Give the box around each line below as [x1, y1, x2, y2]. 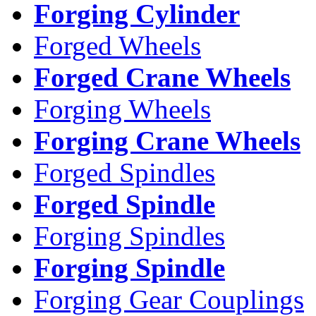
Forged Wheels [34, 30, 201, 61]
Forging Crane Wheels [34, 125, 300, 156]
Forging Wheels [34, 93, 211, 124]
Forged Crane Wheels [34, 61, 291, 92]
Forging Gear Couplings [34, 284, 304, 315]
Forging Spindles [34, 220, 225, 251]
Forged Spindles [34, 157, 215, 188]
